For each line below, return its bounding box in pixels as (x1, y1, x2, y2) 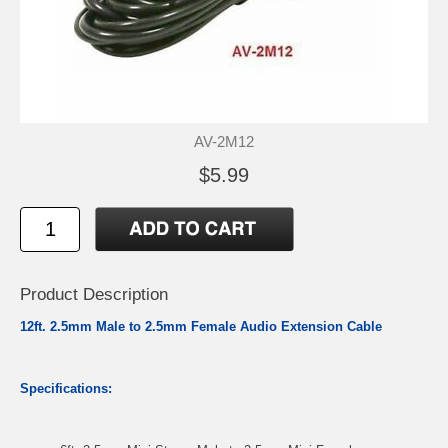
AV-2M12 (194, 132, 254, 150)
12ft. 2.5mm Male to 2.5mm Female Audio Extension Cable (20, 318, 386, 334)
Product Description (20, 284, 168, 304)
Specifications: (20, 380, 112, 396)
